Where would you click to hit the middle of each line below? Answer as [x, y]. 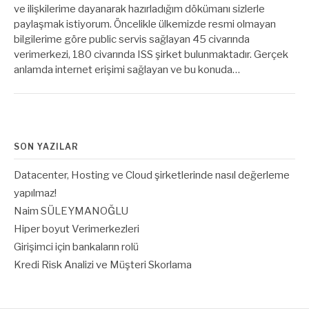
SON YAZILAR [46, 146]
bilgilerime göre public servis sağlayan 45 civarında [132, 39]
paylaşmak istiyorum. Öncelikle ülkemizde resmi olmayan [145, 24]
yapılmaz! [35, 193]
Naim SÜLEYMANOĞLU [71, 211]
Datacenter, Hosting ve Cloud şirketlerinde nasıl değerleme [152, 175]
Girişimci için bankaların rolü [76, 247]
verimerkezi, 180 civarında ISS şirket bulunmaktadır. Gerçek [151, 54]
